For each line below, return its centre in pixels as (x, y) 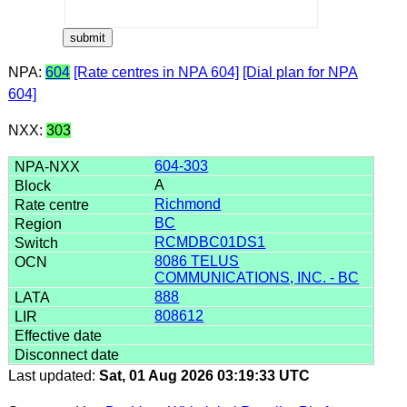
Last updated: (53, 375)
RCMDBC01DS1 (210, 242)
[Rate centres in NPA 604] (156, 72)
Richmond (188, 203)
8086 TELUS (197, 261)
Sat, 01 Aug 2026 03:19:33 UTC (204, 375)
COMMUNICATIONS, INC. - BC (257, 277)
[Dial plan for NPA (300, 72)
